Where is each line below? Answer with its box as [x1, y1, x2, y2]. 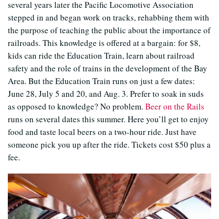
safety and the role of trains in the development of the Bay [8, 63, 207, 74]
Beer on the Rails [145, 101, 204, 112]
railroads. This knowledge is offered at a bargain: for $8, [8, 37, 200, 49]
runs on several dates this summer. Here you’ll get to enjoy [8, 113, 209, 125]
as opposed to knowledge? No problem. [8, 101, 145, 112]
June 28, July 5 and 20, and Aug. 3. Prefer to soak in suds [8, 88, 204, 100]
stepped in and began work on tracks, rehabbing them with [8, 12, 209, 23]
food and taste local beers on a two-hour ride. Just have [8, 126, 197, 138]
